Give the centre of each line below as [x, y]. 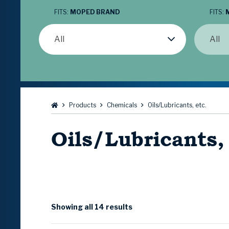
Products [83, 105]
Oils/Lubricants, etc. [177, 105]
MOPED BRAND [95, 12]
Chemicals [122, 105]
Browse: [67, 105]
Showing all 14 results [92, 207]
